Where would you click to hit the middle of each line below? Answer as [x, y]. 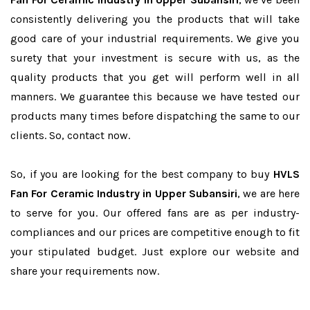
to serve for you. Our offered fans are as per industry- [155, 213]
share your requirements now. [85, 271]
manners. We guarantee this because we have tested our [155, 97]
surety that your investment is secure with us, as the [155, 58]
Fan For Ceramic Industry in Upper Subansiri [124, 193]
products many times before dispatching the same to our [155, 116]
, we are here [268, 193]
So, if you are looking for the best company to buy [142, 174]
